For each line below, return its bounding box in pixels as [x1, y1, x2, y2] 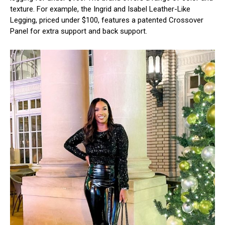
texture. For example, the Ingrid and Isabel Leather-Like [10, 5, 190, 14]
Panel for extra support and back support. [10, 27, 147, 36]
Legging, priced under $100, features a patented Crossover [10, 16, 203, 25]
